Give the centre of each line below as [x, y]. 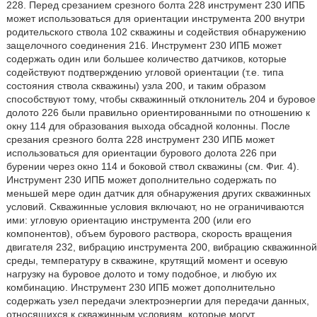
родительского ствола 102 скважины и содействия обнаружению [156, 32]
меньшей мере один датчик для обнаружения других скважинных [158, 193]
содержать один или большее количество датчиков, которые [146, 59]
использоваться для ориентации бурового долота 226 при [141, 153]
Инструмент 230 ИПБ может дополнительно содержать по [141, 180]
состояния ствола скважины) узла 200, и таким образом [136, 86]
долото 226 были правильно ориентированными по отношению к [158, 113]
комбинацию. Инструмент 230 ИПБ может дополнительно [140, 287]
